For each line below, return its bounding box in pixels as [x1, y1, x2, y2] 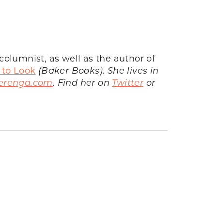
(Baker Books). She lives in [35, 64, 159, 76]
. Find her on [52, 76, 112, 88]
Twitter [112, 76, 144, 88]
